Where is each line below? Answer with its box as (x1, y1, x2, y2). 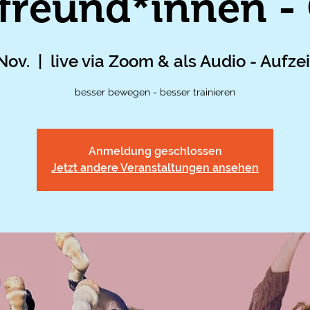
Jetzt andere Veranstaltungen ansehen (51, 161, 259, 174)
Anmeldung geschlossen (88, 145, 222, 158)
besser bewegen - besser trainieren (75, 86, 235, 98)
